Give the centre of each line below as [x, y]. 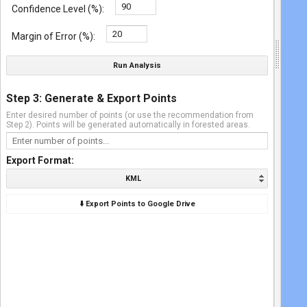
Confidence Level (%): [58, 9]
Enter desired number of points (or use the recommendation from [130, 115]
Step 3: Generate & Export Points [91, 98]
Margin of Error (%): [53, 36]
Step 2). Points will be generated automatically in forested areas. [128, 125]
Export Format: [40, 160]
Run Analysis [137, 65]
